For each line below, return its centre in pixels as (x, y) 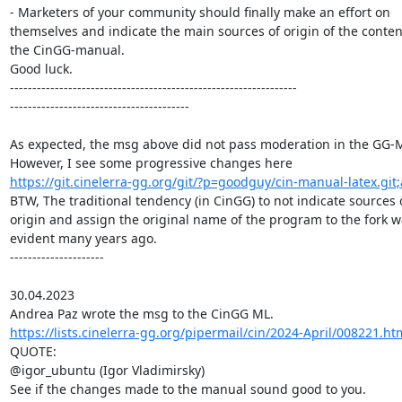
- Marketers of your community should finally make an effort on (200, 12)
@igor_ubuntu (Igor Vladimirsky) (107, 370)
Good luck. (41, 68)
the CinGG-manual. (67, 49)
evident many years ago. (83, 238)
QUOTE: (33, 351)
